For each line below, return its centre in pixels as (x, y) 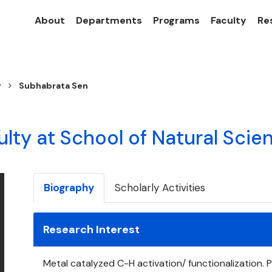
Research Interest (91, 229)
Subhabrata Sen (53, 86)
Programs (176, 20)
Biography (69, 188)
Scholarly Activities (160, 188)
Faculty (229, 20)
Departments (109, 20)
